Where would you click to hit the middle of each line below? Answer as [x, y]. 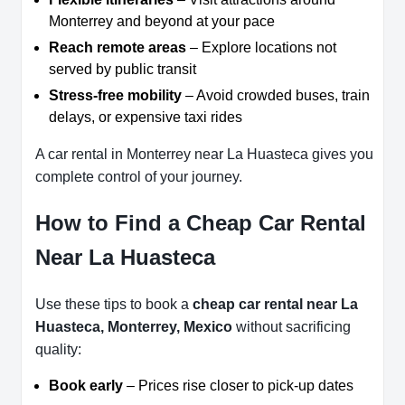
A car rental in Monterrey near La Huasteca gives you [204, 155]
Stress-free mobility [115, 96]
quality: [58, 350]
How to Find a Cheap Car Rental [201, 223]
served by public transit [122, 70]
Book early [86, 386]
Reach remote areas [118, 48]
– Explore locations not [261, 48]
